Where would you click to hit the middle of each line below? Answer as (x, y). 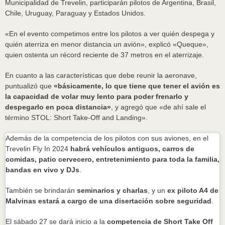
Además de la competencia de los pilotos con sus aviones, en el (107, 138)
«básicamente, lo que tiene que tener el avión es (136, 86)
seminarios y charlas (111, 190)
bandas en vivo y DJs (42, 170)
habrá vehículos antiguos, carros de (132, 149)
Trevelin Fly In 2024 (38, 149)
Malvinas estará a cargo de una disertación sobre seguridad (108, 201)
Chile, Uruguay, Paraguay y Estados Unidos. (75, 13)
